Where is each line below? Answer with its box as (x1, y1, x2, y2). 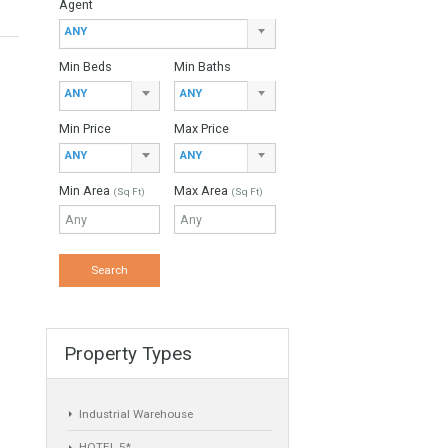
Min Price (164, 234, 223, 251)
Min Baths (292, 165, 357, 182)
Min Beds (164, 165, 224, 182)
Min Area (164, 303, 225, 320)
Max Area (292, 303, 357, 320)
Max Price (292, 234, 354, 251)
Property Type (164, 27, 251, 44)
